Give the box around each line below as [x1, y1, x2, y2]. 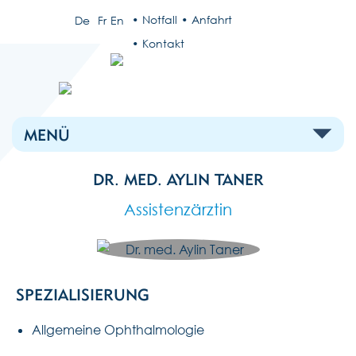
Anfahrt [192, 13, 232, 26]
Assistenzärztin [124, 200, 232, 219]
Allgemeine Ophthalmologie [32, 321, 204, 338]
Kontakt [142, 37, 184, 50]
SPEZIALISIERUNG [16, 284, 149, 304]
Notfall [142, 13, 177, 26]
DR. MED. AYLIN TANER [92, 170, 264, 189]
